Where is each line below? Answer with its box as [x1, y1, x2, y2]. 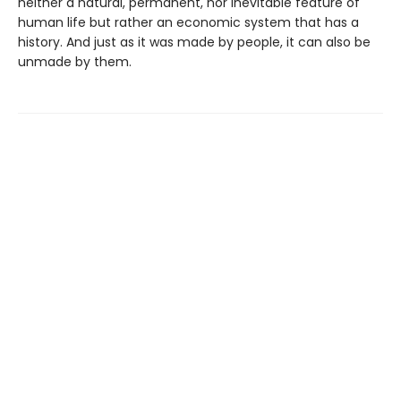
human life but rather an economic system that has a [18, 13, 359, 31]
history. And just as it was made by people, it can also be [18, 32, 371, 51]
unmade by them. [18, 52, 132, 71]
